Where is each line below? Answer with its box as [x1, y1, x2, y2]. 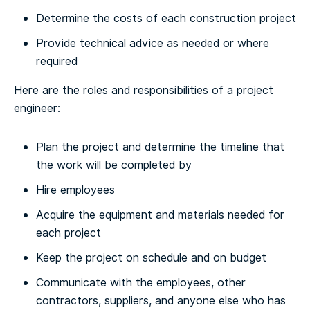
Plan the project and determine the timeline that [36, 138, 284, 155]
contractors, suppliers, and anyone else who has [36, 292, 286, 309]
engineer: [14, 100, 60, 116]
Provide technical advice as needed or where [36, 35, 269, 51]
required [36, 53, 77, 69]
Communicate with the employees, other [36, 274, 246, 291]
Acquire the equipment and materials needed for [36, 206, 284, 223]
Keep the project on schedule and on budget [36, 249, 266, 266]
